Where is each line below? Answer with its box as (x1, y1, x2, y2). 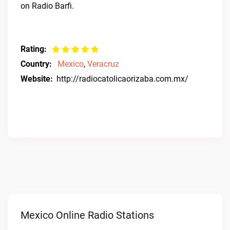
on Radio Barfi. (21, 1, 74, 11)
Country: (21, 59, 52, 69)
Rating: (21, 44, 47, 54)
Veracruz (87, 59, 119, 69)
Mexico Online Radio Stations (21, 209, 154, 221)
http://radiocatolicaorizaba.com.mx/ (56, 74, 188, 84)
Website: (21, 74, 53, 84)
